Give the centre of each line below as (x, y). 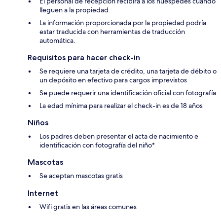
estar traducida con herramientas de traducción (112, 32)
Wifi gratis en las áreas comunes (88, 207)
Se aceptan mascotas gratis (81, 176)
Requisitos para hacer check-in (84, 58)
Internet (43, 193)
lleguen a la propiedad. (75, 10)
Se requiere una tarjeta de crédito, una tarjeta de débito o (128, 71)
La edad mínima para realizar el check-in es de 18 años (121, 106)
